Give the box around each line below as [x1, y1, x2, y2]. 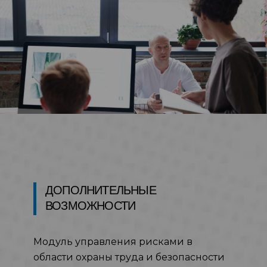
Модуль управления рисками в [33, 236, 193, 248]
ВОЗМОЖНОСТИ [45, 199, 136, 213]
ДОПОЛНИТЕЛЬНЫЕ [45, 184, 156, 197]
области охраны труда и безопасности [33, 252, 225, 263]
